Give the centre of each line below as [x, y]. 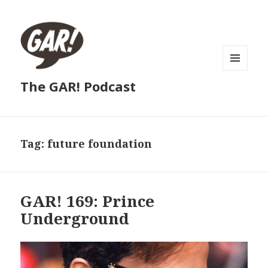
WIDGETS [240, 95]
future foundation [100, 144]
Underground [75, 219]
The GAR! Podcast [78, 86]
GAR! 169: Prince [88, 201]
